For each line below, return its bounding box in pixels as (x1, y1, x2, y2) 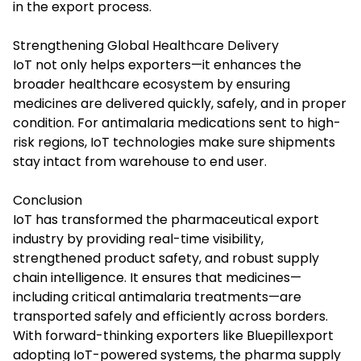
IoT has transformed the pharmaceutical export (13, 210, 319, 229)
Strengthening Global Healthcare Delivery (13, 35, 279, 55)
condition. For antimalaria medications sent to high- (13, 113, 341, 132)
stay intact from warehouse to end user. (13, 151, 267, 171)
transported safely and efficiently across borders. (13, 306, 328, 326)
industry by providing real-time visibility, (13, 229, 263, 248)
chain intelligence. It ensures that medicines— (13, 268, 301, 287)
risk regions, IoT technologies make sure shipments (13, 132, 335, 151)
